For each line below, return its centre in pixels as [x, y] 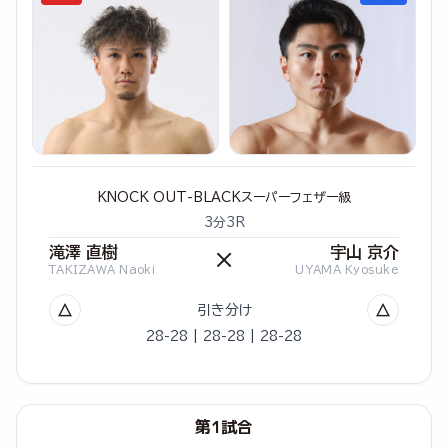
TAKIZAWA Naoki [102, 269]
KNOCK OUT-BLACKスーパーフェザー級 [224, 197]
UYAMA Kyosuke [347, 269]
